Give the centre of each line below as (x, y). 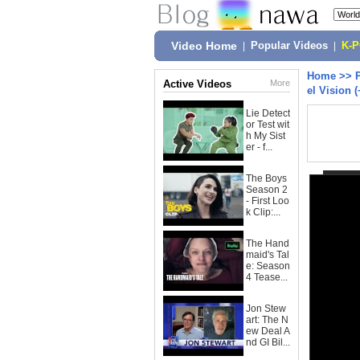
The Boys (266, 178)
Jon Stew (266, 309)
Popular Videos (289, 46)
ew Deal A (268, 331)
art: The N (267, 320)
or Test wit (268, 125)
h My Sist (266, 136)
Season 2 (267, 190)
